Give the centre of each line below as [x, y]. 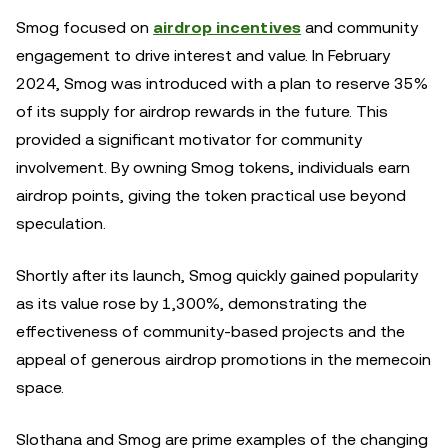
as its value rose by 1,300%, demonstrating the [191, 303]
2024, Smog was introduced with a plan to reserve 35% [222, 83]
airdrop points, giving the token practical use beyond [211, 195]
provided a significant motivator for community [189, 139]
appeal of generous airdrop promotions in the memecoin [223, 359]
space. [40, 387]
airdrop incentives [227, 27]
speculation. [61, 223]
